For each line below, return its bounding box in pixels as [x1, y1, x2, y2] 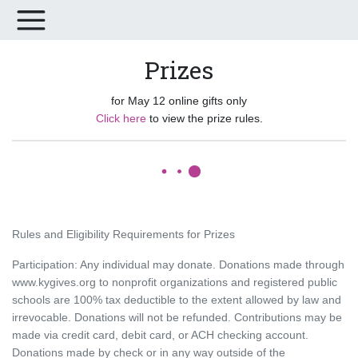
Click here [95, 112, 146, 125]
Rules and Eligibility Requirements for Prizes [12, 228, 235, 241]
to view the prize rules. [145, 112, 263, 125]
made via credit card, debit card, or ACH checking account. [12, 328, 308, 341]
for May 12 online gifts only [111, 94, 247, 107]
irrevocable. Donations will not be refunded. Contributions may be [12, 311, 342, 324]
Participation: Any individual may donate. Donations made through [12, 258, 344, 271]
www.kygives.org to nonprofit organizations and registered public [12, 276, 337, 288]
